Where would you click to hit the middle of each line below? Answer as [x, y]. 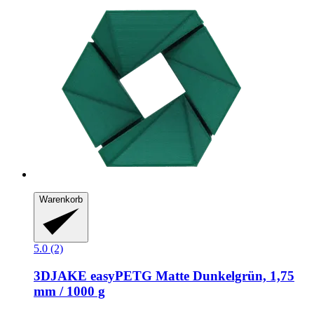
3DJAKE [60, 276]
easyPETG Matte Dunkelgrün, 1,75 [191, 276]
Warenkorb [61, 199]
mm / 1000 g [69, 292]
